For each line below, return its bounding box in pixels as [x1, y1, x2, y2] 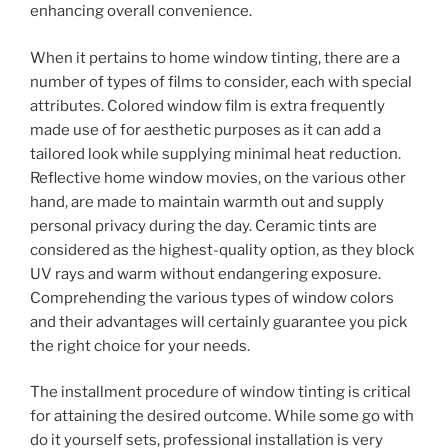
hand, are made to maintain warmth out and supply [30, 192, 384, 211]
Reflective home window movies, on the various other [30, 168, 406, 187]
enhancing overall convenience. [30, 2, 252, 21]
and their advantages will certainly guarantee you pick [30, 312, 407, 331]
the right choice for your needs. [30, 336, 250, 355]
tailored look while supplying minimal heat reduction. [30, 144, 401, 163]
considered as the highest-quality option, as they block [30, 240, 414, 259]
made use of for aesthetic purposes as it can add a [30, 120, 381, 139]
